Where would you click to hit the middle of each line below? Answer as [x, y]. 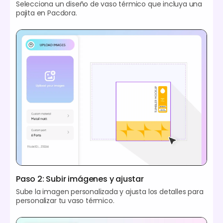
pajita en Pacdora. [47, 13]
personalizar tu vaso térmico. [65, 201]
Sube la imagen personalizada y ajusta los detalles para [110, 192]
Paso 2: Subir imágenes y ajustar [80, 179]
